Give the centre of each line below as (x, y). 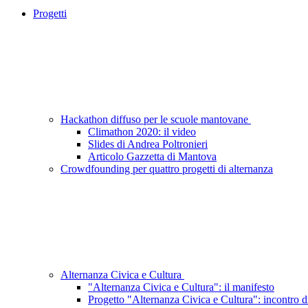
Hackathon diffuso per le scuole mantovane (156, 120)
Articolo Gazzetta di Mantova (152, 157)
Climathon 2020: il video (142, 132)
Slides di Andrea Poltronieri (148, 144)
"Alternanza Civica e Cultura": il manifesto (181, 287)
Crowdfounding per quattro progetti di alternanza (167, 169)
